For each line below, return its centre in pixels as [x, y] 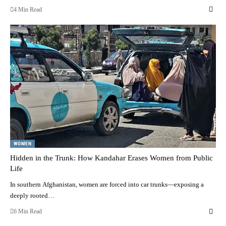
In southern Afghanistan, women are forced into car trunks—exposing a [107, 185]
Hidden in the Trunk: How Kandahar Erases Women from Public [111, 158]
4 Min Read [28, 9]
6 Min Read [28, 212]
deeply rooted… [32, 196]
